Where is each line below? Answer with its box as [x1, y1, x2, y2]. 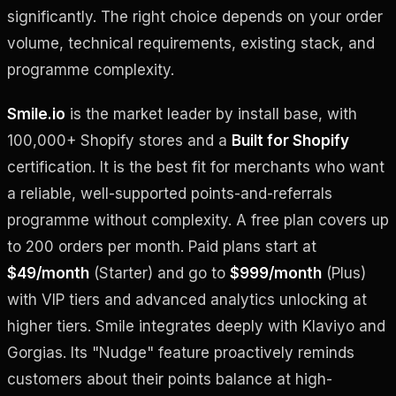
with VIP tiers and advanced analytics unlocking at [7, 290, 367, 308]
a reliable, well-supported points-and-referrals [7, 184, 332, 202]
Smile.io [7, 104, 65, 123]
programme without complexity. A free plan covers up [7, 210, 389, 229]
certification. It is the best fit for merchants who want [7, 157, 385, 176]
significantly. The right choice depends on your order [7, 7, 383, 26]
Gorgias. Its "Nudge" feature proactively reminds [7, 343, 354, 362]
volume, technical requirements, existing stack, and [7, 34, 375, 52]
